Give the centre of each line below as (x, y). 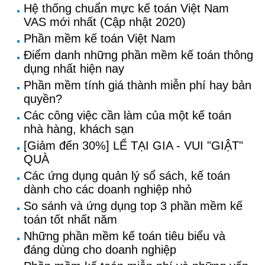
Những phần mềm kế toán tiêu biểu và (125, 236)
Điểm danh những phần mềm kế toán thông (138, 55)
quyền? (43, 99)
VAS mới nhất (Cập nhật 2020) (105, 22)
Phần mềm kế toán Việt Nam (100, 38)
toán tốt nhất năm (70, 219)
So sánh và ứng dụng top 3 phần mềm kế (133, 206)
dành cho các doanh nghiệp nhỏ (108, 189)
